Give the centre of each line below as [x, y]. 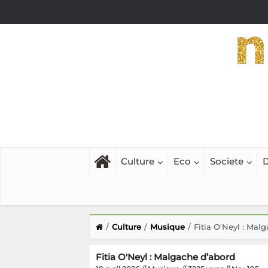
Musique [167, 227]
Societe [226, 162]
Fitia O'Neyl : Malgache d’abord [165, 257]
